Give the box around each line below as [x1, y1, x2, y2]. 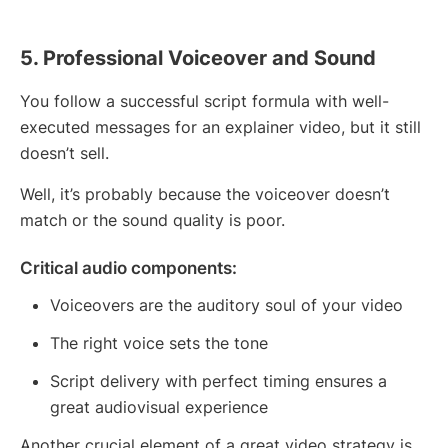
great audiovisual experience [50, 397, 268, 418]
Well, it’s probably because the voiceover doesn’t [20, 184, 390, 205]
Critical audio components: [20, 258, 237, 279]
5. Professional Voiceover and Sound [20, 46, 376, 71]
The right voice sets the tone [50, 333, 268, 354]
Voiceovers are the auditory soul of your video [50, 295, 403, 316]
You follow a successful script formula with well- [20, 91, 389, 112]
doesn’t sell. [20, 143, 109, 164]
